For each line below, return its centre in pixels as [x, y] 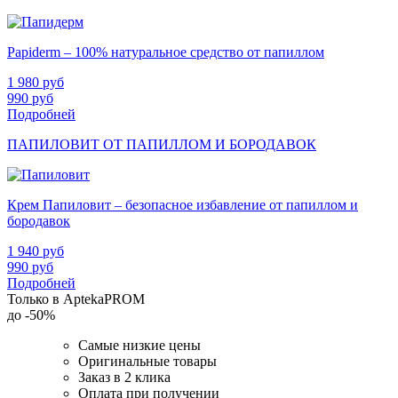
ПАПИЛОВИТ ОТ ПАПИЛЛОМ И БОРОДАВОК [162, 144]
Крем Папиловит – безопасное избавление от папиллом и [183, 204]
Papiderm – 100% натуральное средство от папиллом [166, 52]
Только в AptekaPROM [76, 298]
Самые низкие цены [139, 345]
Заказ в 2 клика [124, 377]
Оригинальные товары [147, 361]
